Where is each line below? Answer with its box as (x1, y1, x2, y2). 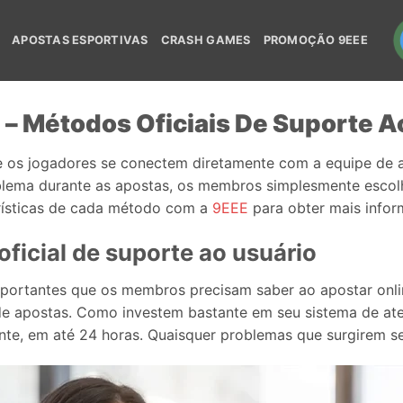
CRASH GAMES (160, 33, 251, 47)
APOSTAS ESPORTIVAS (12, 33, 148, 47)
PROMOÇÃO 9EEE (263, 33, 368, 47)
